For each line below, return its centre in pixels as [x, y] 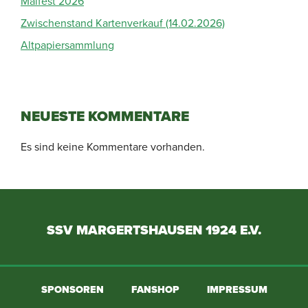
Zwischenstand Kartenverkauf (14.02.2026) [123, 22]
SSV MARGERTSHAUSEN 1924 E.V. [154, 230]
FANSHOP [155, 289]
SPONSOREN [72, 289]
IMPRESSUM [237, 289]
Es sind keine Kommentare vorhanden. [113, 146]
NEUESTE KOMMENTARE [105, 116]
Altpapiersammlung [67, 44]
